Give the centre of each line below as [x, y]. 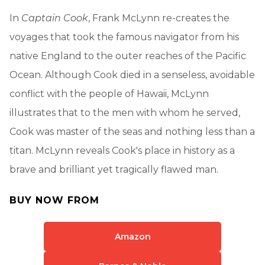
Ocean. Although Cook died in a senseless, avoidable [132, 75]
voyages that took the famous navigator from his [124, 37]
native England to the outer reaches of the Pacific [128, 56]
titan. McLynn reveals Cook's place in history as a [122, 150]
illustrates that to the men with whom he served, [125, 112]
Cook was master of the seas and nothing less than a [132, 131]
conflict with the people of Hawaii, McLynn [109, 93]
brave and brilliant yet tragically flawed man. [114, 169]
